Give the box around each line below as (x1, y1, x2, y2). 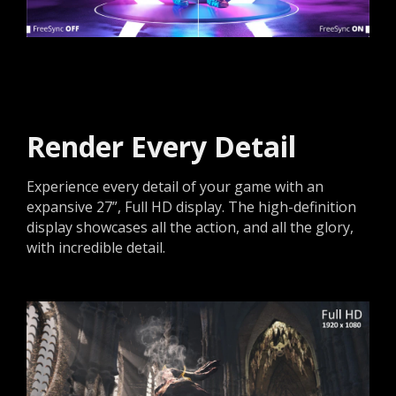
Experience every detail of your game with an (27, 177, 324, 197)
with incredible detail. (27, 238, 165, 258)
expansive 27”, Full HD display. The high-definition (27, 197, 356, 217)
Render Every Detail (27, 127, 296, 166)
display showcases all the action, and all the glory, (27, 217, 354, 238)
